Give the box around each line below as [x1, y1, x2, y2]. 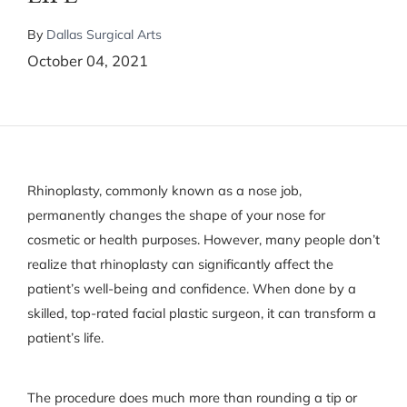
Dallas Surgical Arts [45, 26, 162, 44]
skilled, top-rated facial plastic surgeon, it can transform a [26, 303, 376, 322]
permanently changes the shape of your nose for [26, 205, 325, 223]
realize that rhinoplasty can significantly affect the [26, 254, 333, 273]
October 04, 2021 [26, 51, 148, 71]
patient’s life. [26, 328, 104, 346]
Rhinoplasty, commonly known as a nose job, [26, 181, 302, 199]
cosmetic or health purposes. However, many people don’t [26, 230, 380, 248]
